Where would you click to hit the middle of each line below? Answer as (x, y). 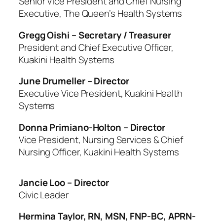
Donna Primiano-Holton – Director (92, 127)
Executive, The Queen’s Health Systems (101, 13)
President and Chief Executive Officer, (96, 47)
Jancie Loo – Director (64, 182)
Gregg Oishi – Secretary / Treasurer (95, 35)
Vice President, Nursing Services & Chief (101, 139)
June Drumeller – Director (74, 81)
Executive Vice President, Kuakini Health (101, 93)
